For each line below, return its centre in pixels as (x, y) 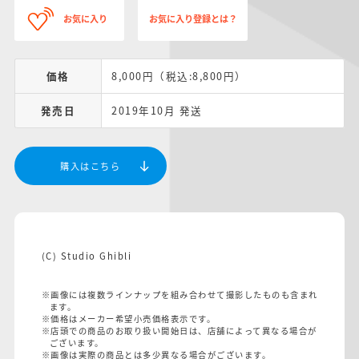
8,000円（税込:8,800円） (179, 76)
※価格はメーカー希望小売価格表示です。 (128, 318)
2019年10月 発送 (157, 111)
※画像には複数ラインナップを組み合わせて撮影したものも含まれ (179, 294)
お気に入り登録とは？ (193, 18)
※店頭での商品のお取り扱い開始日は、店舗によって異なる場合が (179, 330)
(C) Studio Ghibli (86, 255)
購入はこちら (91, 165)
